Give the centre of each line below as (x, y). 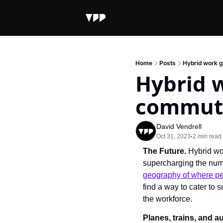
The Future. (166, 151)
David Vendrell (179, 126)
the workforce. (167, 199)
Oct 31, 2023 (173, 136)
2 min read (207, 136)
